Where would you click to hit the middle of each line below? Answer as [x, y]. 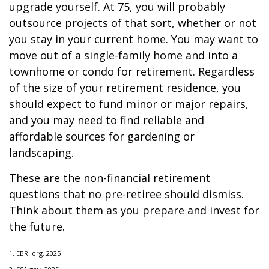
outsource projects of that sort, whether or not [133, 23]
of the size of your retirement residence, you [125, 88]
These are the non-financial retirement [110, 178]
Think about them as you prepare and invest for [134, 210]
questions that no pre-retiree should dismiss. [126, 194]
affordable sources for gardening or [102, 136]
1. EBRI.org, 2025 [35, 253]
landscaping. [41, 153]
